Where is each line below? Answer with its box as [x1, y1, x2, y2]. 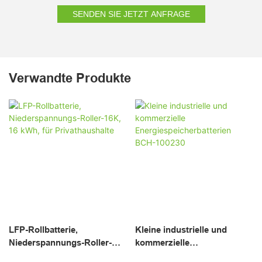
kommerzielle [135, 237, 189, 247]
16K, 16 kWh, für [9, 250, 75, 260]
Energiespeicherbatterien [135, 250, 238, 260]
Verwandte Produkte [9, 70, 131, 85]
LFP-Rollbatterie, [9, 224, 78, 235]
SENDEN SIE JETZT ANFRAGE [72, 9, 190, 19]
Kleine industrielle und [135, 224, 227, 235]
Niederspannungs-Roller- [9, 237, 112, 247]
